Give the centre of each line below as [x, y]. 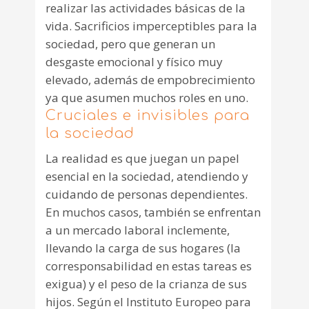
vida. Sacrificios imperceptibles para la [151, 26]
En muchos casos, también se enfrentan [153, 212]
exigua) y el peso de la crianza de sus [146, 284]
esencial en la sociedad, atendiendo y [147, 177]
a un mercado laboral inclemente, [138, 230]
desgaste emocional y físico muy [134, 62]
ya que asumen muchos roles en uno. [147, 98]
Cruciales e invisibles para [148, 116]
